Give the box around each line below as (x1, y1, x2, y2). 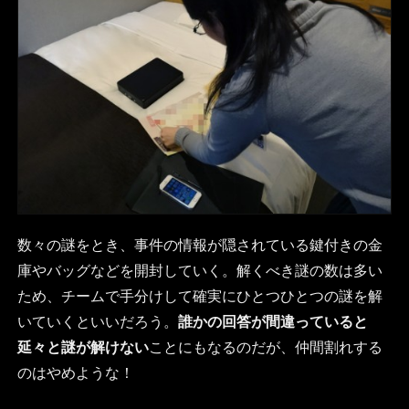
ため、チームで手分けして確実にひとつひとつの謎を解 (16, 288, 383, 305)
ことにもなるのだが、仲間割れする (148, 340, 383, 356)
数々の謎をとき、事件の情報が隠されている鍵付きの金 (16, 237, 383, 254)
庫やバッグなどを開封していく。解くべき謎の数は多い (16, 263, 383, 279)
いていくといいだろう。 (16, 314, 178, 330)
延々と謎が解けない (16, 340, 149, 356)
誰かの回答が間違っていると (177, 314, 368, 330)
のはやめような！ (16, 365, 134, 382)
